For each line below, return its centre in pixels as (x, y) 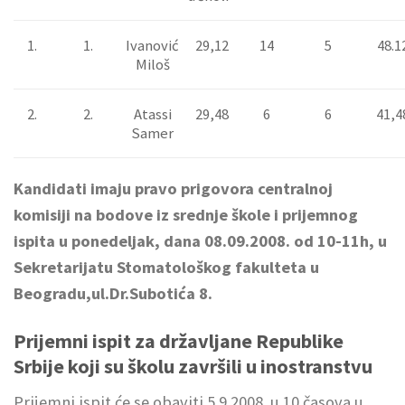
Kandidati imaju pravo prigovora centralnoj (173, 188)
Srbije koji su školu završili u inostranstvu (193, 366)
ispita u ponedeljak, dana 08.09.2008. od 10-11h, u (200, 240)
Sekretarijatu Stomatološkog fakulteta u (166, 267)
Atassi (152, 114)
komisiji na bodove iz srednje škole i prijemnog (186, 214)
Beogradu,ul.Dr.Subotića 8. (113, 293)
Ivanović (152, 45)
